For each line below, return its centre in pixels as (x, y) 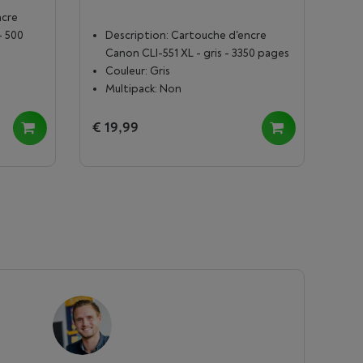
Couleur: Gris (137, 71)
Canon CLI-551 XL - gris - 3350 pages (197, 53)
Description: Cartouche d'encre (186, 35)
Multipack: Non (143, 89)
